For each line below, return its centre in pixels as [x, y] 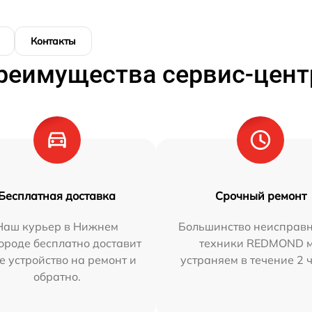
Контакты [53, 41]
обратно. [57, 277]
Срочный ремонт [260, 196]
